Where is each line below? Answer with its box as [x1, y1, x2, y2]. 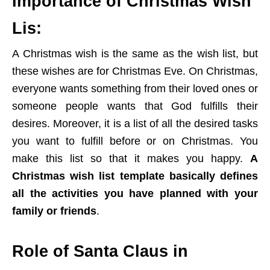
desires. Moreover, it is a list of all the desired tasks [12, 118, 258, 130]
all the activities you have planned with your [12, 187, 258, 200]
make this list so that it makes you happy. [12, 152, 250, 165]
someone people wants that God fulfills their [12, 100, 258, 113]
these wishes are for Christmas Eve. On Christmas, [12, 65, 258, 78]
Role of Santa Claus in [12, 242, 188, 261]
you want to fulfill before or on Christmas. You [12, 135, 258, 148]
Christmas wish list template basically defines [12, 170, 258, 183]
